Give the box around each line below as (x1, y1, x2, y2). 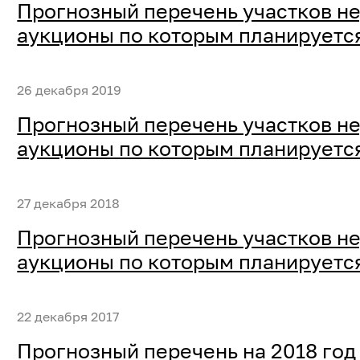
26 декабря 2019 (17, 81, 122, 98)
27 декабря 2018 (17, 194, 121, 211)
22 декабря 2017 (17, 308, 120, 325)
